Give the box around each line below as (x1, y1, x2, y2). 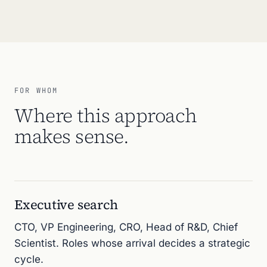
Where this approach (14, 103, 197, 129)
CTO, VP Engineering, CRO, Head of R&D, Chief (14, 221, 238, 233)
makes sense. (14, 123, 129, 150)
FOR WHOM (14, 86, 58, 95)
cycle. (14, 253, 44, 265)
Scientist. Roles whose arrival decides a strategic (14, 237, 250, 249)
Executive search (14, 195, 118, 213)
